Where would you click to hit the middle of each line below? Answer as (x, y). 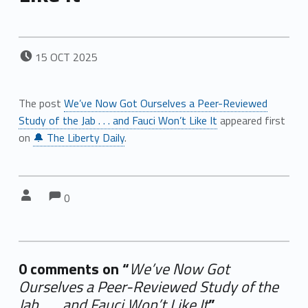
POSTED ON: (43, 49)
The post (41, 103)
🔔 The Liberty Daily (78, 137)
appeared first (251, 120)
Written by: (41, 188)
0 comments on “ (74, 268)
